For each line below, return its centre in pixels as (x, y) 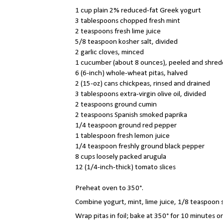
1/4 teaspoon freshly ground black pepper (140, 147)
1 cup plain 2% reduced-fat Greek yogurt (138, 11)
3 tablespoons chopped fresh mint (128, 21)
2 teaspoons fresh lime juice (118, 32)
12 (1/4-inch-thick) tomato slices (125, 167)
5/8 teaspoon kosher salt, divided (126, 42)
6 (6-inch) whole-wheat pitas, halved (131, 73)
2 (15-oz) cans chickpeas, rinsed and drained (143, 84)
